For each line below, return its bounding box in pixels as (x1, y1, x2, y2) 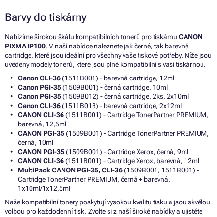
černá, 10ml (18, 138, 53, 146)
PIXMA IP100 (5, 42, 46, 50)
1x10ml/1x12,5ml (18, 184, 70, 192)
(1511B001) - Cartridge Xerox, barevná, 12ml (64, 156, 199, 165)
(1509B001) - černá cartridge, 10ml (61, 83, 168, 91)
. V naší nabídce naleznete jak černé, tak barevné (46, 42, 188, 50)
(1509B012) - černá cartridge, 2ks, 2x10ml (61, 92, 189, 100)
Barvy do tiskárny (5, 11, 87, 23)
